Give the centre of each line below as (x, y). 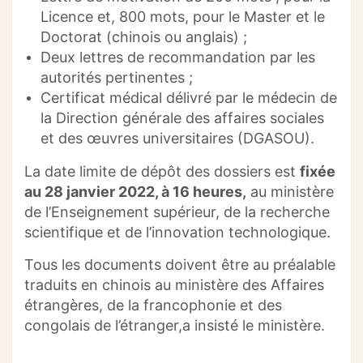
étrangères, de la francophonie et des (153, 305)
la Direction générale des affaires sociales (182, 118)
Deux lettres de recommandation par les (178, 58)
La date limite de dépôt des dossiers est (162, 172)
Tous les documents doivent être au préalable (180, 265)
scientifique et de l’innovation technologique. (177, 233)
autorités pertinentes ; (117, 78)
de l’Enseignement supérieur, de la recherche (177, 212)
